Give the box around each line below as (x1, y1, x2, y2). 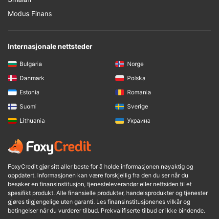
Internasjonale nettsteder (8, 42, 92, 50)
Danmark (20, 74, 44, 82)
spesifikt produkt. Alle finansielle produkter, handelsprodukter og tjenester (8, 189, 208, 197)
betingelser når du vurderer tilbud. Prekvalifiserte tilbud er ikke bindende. (8, 207, 205, 215)
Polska (127, 74, 146, 82)
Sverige (127, 103, 148, 110)
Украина (127, 117, 151, 125)
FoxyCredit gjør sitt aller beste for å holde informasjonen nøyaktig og (8, 163, 193, 171)
